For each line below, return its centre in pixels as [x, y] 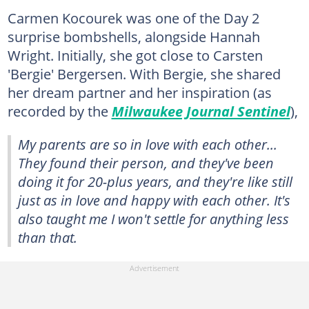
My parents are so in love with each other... [148, 144]
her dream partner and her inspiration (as [139, 92]
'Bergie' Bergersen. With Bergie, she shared [144, 73]
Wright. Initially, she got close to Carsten [135, 55]
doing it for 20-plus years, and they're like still [155, 181]
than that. [48, 237]
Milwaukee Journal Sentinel [201, 111]
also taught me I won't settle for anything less [153, 218]
